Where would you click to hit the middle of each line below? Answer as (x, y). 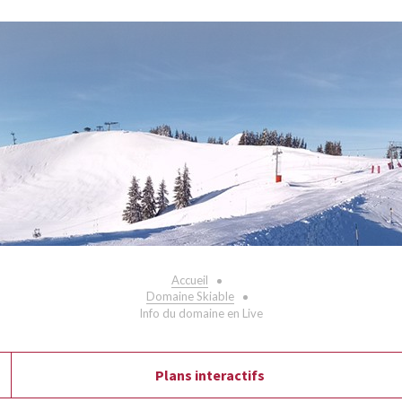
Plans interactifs (210, 376)
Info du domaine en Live (201, 314)
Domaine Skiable (190, 297)
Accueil (190, 280)
